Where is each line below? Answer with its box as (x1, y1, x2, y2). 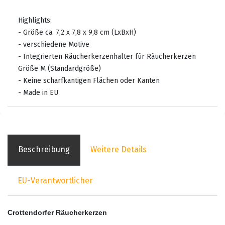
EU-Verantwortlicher (18, 175, 93, 185)
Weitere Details (90, 145, 147, 155)
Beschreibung (18, 145, 70, 155)
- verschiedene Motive (18, 40, 89, 49)
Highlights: (18, 16, 52, 25)
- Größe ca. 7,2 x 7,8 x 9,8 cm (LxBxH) (18, 28, 136, 37)
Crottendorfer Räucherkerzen (8, 208, 107, 216)
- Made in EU (18, 88, 58, 97)
